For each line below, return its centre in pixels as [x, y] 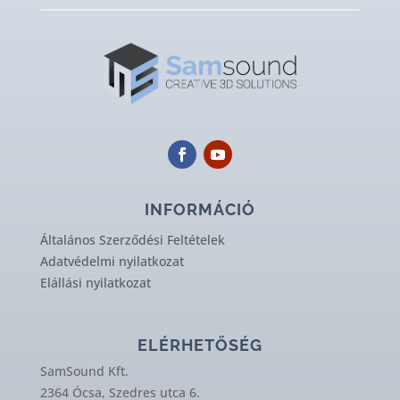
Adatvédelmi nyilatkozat [112, 262]
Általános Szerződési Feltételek [132, 240]
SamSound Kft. [84, 371]
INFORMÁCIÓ [200, 210]
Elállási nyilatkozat [95, 283]
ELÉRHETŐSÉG [200, 346]
